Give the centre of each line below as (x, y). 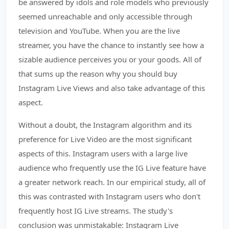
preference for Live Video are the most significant (105, 139)
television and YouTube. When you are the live (99, 31)
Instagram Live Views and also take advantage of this (112, 88)
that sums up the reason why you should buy (98, 74)
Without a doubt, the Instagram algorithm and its (105, 125)
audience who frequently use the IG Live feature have (112, 168)
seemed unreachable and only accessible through (105, 16)
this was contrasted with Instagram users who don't (109, 196)
